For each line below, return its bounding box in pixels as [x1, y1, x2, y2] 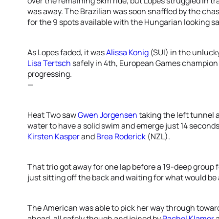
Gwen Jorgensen [78, 109, 137, 120]
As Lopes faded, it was [27, 47, 106, 58]
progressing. [27, 68, 72, 79]
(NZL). [146, 131, 170, 142]
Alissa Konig [106, 47, 149, 58]
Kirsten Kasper [27, 131, 80, 142]
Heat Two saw [27, 109, 78, 120]
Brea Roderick [96, 131, 146, 142]
